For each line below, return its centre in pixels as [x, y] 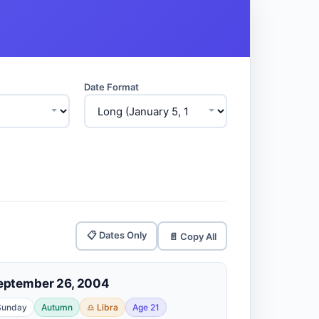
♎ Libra [103, 307]
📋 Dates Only [116, 235]
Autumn [57, 307]
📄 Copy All [192, 236]
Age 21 [146, 307]
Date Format [111, 87]
